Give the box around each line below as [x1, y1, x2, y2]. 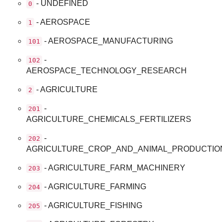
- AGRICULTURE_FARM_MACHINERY [42, 163, 186, 172]
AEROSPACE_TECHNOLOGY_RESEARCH [26, 66, 187, 75]
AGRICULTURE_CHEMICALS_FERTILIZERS [26, 114, 192, 123]
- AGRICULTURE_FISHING [42, 201, 143, 210]
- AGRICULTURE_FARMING [42, 182, 147, 191]
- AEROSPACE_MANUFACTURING [42, 36, 173, 45]
